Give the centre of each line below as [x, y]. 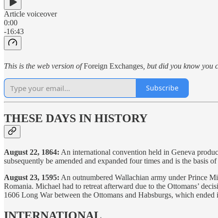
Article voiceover [30, 14]
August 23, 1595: [32, 178]
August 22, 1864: [32, 152]
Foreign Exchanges [113, 66]
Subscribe [162, 88]
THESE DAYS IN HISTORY [76, 118]
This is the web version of [44, 66]
